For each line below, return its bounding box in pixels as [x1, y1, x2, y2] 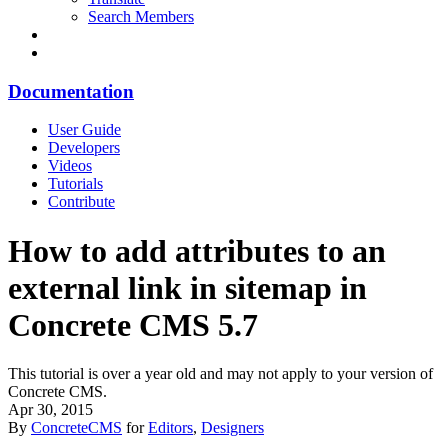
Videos [48, 157, 92, 175]
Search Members [88, 8, 194, 25]
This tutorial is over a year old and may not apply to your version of [8, 365, 433, 383]
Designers [201, 419, 264, 437]
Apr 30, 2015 [8, 401, 93, 419]
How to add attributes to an [8, 232, 386, 269]
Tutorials [48, 175, 103, 193]
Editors [148, 419, 193, 437]
